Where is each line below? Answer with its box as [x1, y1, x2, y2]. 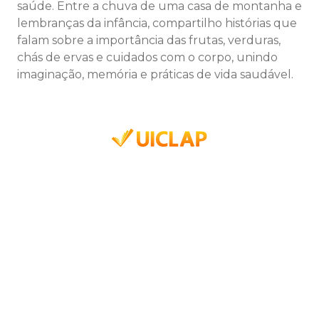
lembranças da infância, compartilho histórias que [17, 16, 297, 31]
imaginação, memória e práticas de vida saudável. [17, 68, 293, 82]
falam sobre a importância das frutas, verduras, [17, 33, 281, 48]
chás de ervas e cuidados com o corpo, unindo [17, 51, 278, 65]
